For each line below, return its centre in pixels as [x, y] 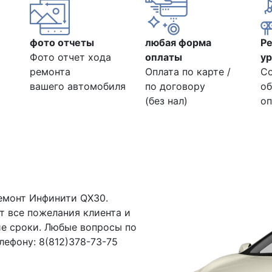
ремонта [50, 72]
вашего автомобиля [78, 86]
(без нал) [166, 101]
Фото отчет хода [70, 57]
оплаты [164, 57]
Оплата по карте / [188, 72]
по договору [175, 86]
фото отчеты [62, 42]
